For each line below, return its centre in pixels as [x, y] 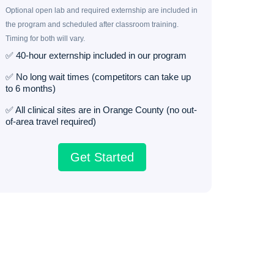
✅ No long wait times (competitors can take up [98, 76]
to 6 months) [30, 88]
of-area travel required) [50, 121]
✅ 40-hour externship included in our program [96, 55]
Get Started [102, 157]
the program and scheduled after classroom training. [92, 24]
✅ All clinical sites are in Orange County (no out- [101, 109]
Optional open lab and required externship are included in [101, 10]
